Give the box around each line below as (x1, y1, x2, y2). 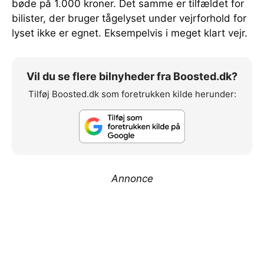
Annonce (111, 172, 153, 184)
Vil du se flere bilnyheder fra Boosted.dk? (27, 70, 237, 83)
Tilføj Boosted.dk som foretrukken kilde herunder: (28, 88, 236, 100)
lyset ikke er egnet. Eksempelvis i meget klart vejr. (12, 27, 247, 39)
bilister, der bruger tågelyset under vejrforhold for (12, 12, 246, 25)
